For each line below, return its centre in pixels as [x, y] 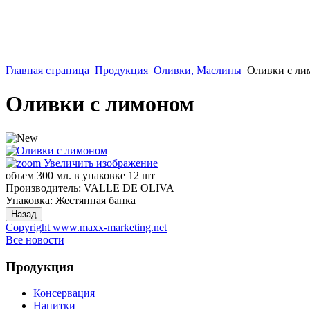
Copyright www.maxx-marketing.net [86, 227]
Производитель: [45, 188]
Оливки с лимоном [100, 104]
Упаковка [28, 200]
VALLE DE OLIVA [129, 188]
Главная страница [47, 70]
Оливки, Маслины [198, 70]
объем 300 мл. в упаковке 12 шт [80, 175]
